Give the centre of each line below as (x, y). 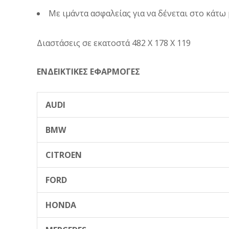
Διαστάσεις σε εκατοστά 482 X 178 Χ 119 (114, 43)
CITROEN (64, 155)
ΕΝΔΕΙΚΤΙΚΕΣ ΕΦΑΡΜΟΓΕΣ (88, 71)
